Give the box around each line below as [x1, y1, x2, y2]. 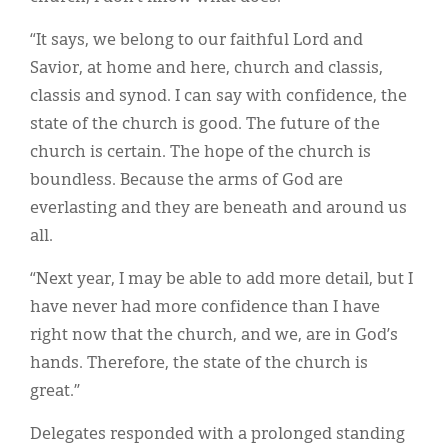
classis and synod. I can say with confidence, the [30, 88, 407, 105]
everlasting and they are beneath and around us [30, 200, 407, 217]
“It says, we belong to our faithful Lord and [30, 32, 363, 49]
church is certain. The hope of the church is [30, 144, 371, 161]
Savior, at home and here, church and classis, [30, 60, 383, 77]
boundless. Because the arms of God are [30, 172, 343, 189]
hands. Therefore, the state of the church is [30, 355, 368, 372]
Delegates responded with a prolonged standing [30, 426, 405, 443]
